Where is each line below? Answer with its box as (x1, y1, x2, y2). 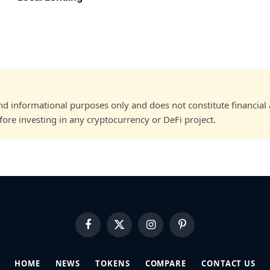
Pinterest (181, 224, 214, 235)
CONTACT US (201, 257, 256, 269)
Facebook (87, 224, 122, 235)
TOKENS (95, 257, 130, 269)
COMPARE (145, 257, 186, 269)
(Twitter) (118, 235, 149, 246)
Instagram (149, 224, 187, 235)
